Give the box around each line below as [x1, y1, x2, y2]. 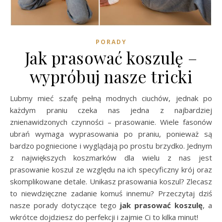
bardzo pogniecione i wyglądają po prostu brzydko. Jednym [10, 141, 212, 151]
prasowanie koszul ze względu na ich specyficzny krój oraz [10, 165, 212, 174]
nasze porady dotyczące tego [10, 200, 120, 210]
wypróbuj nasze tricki [29, 65, 193, 87]
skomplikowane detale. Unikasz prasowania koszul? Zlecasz [10, 176, 212, 186]
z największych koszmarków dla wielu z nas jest [10, 153, 212, 163]
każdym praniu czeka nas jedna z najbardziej [10, 105, 212, 115]
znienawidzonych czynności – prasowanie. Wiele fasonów [10, 117, 212, 127]
